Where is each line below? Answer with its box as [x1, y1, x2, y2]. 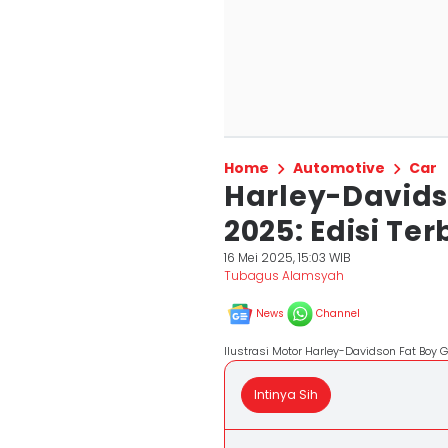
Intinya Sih [254, 386, 318, 403]
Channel [316, 306, 360, 321]
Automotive [293, 158, 385, 178]
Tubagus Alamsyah [224, 267, 344, 284]
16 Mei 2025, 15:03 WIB [224, 249, 351, 266]
